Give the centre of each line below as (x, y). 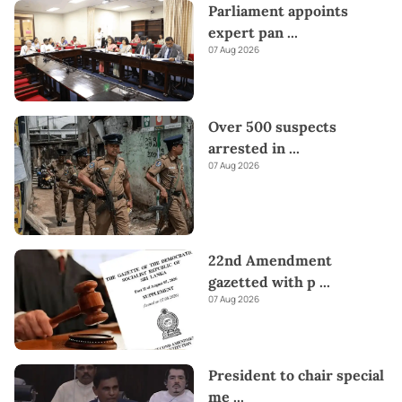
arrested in (249, 148)
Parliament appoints (278, 11)
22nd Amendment (270, 260)
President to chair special (296, 376)
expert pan (246, 33)
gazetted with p (262, 281)
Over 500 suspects (272, 126)
